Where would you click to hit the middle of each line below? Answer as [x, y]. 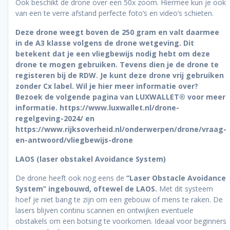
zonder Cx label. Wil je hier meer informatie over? [107, 86]
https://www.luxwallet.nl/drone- [119, 107]
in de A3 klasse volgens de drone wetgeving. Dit [105, 43]
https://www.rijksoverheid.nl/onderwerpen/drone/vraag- [121, 129]
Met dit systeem [186, 188]
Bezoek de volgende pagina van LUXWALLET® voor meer [120, 97]
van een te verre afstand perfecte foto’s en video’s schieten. [114, 13]
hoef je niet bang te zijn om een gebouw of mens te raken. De [119, 199]
